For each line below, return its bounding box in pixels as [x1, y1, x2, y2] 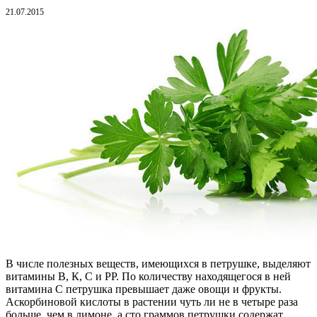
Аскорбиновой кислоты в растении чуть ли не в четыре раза [6, 295, 298, 308]
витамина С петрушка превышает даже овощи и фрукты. [6, 282, 282, 295]
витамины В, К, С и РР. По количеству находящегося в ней [6, 270, 291, 282]
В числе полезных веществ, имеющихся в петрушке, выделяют [6, 257, 311, 270]
